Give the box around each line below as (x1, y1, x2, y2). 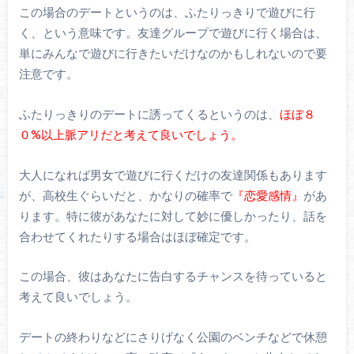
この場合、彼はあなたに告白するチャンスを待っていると (18, 269, 327, 284)
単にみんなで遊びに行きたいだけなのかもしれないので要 (18, 46, 327, 61)
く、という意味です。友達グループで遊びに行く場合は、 (18, 25, 327, 40)
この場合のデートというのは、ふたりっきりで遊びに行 (18, 5, 315, 20)
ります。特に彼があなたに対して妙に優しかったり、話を (18, 208, 327, 223)
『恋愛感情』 (232, 187, 303, 202)
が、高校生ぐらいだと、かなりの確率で (18, 187, 232, 202)
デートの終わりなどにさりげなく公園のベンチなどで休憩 (18, 329, 327, 344)
